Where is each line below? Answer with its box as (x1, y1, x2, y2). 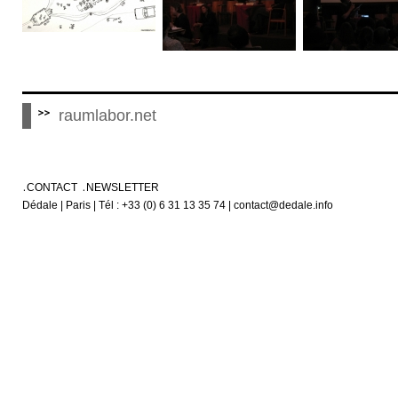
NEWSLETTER (86, 180, 159, 194)
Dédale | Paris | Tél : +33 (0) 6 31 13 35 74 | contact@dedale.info (22, 198, 333, 211)
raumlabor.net (59, 107, 156, 125)
